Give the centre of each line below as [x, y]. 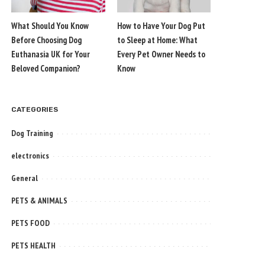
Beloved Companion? [46, 69]
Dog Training [33, 133]
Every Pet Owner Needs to [161, 54]
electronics [30, 156]
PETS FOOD [31, 223]
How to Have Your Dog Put [161, 26]
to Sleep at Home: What [157, 40]
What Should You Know [50, 26]
